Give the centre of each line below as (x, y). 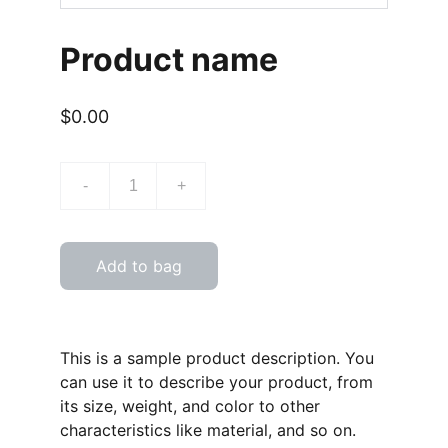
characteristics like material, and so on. (208, 430)
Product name (169, 59)
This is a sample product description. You (217, 358)
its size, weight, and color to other (190, 406)
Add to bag (139, 266)
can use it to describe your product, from (216, 382)
